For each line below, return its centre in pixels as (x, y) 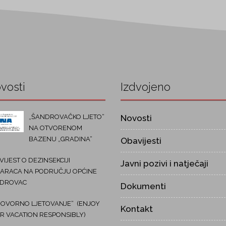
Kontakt (137, 209)
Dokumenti (143, 186)
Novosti (136, 118)
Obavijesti (141, 141)
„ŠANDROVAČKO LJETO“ (66, 117)
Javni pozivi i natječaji (164, 164)
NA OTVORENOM (55, 128)
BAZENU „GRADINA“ (60, 139)
